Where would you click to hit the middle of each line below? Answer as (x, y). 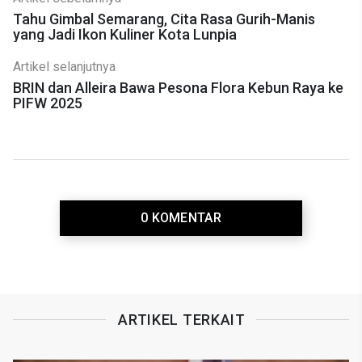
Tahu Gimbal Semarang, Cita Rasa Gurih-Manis (164, 19)
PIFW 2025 (48, 103)
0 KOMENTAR (181, 217)
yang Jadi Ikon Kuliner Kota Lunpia (125, 34)
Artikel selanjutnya (64, 66)
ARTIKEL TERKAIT (182, 320)
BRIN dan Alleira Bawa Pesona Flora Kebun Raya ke (178, 87)
